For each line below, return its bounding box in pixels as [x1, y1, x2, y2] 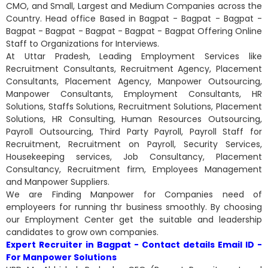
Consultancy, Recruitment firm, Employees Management [6, 163, 262, 175]
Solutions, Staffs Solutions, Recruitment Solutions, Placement [6, 100, 262, 112]
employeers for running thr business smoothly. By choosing [6, 201, 262, 213]
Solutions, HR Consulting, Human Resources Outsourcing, [6, 113, 262, 125]
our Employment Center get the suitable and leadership [6, 214, 262, 226]
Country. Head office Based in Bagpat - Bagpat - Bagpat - [6, 13, 262, 25]
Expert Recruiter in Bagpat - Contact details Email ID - [6, 239, 262, 251]
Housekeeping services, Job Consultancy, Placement [6, 151, 262, 163]
